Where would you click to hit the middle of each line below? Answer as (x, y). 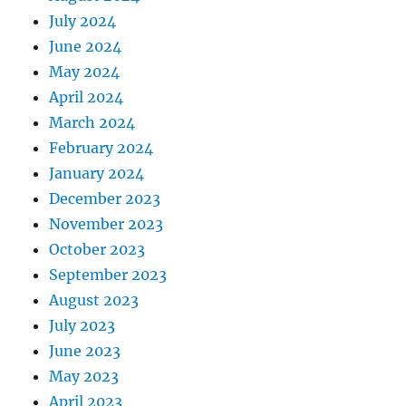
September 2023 (108, 274)
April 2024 (87, 97)
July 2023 (82, 325)
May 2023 (84, 376)
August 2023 (94, 300)
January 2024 (97, 173)
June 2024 (86, 46)
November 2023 (106, 223)
